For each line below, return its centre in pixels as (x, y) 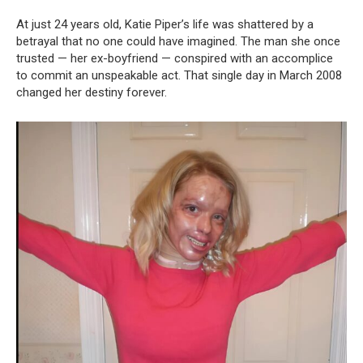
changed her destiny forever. (92, 92)
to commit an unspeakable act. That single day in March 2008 (179, 75)
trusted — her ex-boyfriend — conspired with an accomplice (175, 58)
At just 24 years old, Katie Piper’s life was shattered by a (165, 24)
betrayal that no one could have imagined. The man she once (178, 41)
